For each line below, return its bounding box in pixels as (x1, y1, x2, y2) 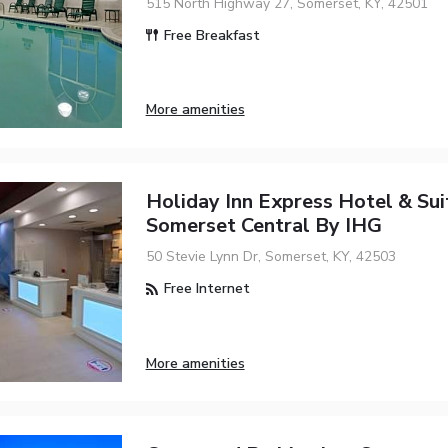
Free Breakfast (159, 25, 260, 45)
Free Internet (159, 279, 250, 299)
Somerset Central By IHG (145, 211, 382, 239)
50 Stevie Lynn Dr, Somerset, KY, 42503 (145, 247, 396, 267)
